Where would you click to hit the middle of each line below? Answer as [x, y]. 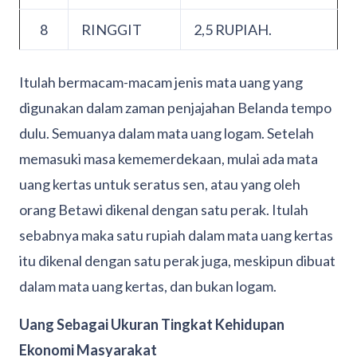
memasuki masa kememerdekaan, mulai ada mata [169, 159]
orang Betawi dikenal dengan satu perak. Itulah [164, 210]
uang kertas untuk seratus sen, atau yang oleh [160, 184]
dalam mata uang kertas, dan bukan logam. [148, 286]
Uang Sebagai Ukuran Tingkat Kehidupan [152, 325]
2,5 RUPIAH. [233, 30]
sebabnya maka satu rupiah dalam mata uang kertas [176, 235]
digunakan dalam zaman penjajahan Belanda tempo [175, 108]
